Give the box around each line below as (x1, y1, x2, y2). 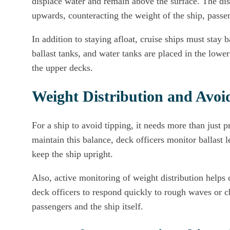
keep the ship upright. (32, 149, 113, 159)
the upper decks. (32, 63, 93, 73)
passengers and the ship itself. (32, 201, 143, 212)
